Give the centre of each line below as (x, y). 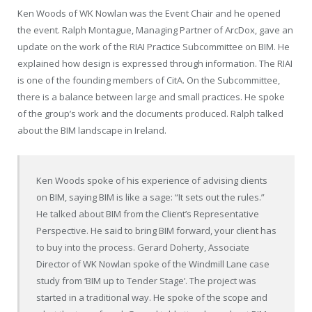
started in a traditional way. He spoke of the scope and (152, 298)
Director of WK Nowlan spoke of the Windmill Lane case (153, 264)
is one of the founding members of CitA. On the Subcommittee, (149, 80)
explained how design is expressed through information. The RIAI (155, 64)
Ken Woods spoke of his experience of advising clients (152, 181)
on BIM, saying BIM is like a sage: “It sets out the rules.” (151, 197)
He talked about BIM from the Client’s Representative (148, 214)
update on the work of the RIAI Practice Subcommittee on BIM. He (154, 47)
